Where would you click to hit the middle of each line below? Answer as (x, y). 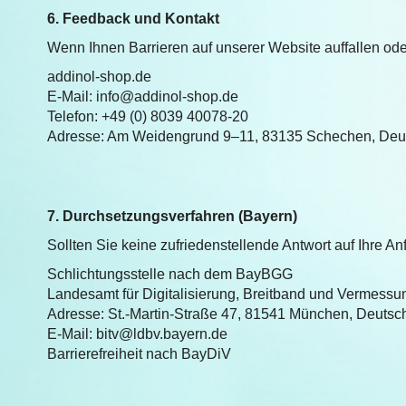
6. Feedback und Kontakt (133, 19)
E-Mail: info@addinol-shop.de (143, 97)
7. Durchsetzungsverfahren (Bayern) (172, 216)
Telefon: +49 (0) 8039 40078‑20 (148, 116)
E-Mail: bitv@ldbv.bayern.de (137, 334)
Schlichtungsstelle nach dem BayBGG (170, 274)
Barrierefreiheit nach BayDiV (139, 354)
